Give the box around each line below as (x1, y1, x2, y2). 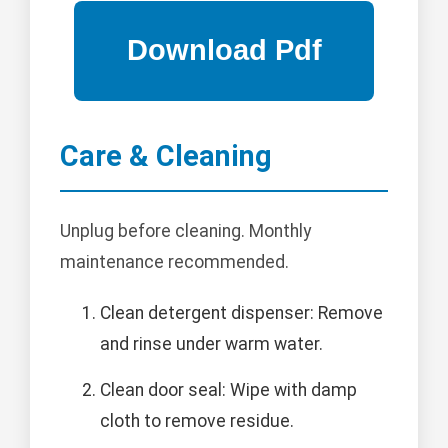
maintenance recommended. (60, 251, 289, 272)
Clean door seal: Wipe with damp (100, 379, 357, 400)
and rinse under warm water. (100, 333, 323, 354)
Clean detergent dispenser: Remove (100, 302, 383, 323)
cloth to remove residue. (100, 410, 294, 431)
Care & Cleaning (60, 138, 272, 173)
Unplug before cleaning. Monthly (60, 220, 311, 241)
